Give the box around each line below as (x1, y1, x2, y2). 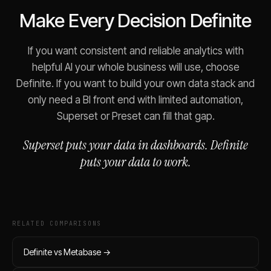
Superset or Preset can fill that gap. (56, 109, 215, 122)
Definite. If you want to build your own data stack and (16, 77, 255, 90)
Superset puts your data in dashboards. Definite (23, 135, 248, 154)
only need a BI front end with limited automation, (28, 93, 243, 106)
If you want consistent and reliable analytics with (27, 44, 244, 57)
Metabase (64, 246, 101, 257)
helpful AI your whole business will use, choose (31, 60, 240, 73)
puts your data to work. (80, 152, 191, 171)
